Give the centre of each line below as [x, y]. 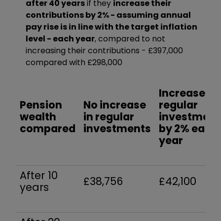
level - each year [60, 38]
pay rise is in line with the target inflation [111, 27]
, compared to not [130, 38]
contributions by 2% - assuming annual [108, 15]
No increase [115, 105]
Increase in [188, 93]
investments [117, 128]
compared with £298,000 [74, 62]
